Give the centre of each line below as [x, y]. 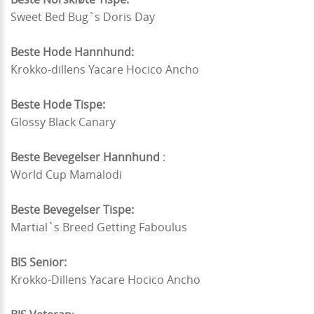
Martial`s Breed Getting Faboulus [100, 227]
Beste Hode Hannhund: [74, 52]
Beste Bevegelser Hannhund [87, 157]
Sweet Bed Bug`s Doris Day [84, 16]
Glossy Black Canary [64, 122]
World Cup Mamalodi [68, 174]
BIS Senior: [39, 262]
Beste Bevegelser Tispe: [74, 209]
